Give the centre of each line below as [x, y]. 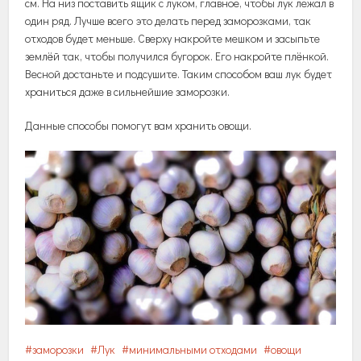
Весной [43, 73]
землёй [43, 56]
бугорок [191, 56]
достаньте [89, 73]
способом [239, 73]
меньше [115, 38]
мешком [245, 38]
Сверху [155, 38]
